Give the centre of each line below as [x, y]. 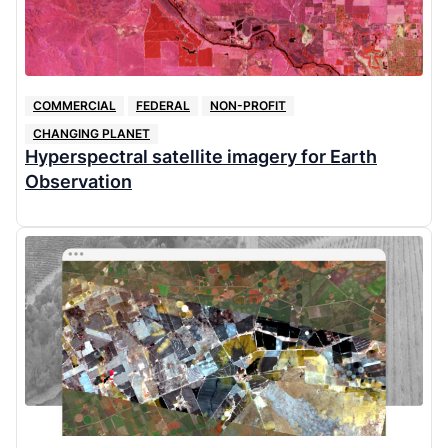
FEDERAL [163, 105]
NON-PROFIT [248, 105]
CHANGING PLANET [91, 133]
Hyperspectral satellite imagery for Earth [201, 156]
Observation [78, 181]
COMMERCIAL [74, 105]
